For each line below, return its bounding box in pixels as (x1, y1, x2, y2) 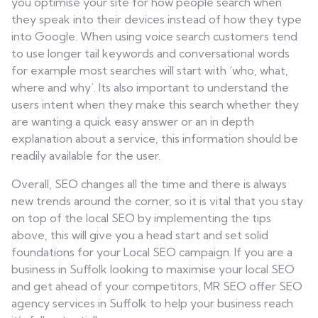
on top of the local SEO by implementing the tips (11, 211, 271, 225)
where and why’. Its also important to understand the (11, 80, 289, 94)
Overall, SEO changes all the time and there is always (11, 177, 287, 191)
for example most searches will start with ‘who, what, (11, 63, 288, 77)
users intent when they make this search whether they (11, 97, 299, 111)
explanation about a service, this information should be (11, 131, 298, 146)
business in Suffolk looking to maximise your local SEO (11, 262, 295, 276)
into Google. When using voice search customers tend (11, 29, 297, 43)
